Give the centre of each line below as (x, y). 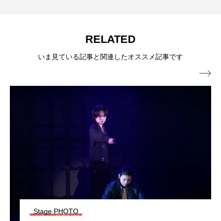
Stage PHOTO (56, 211)
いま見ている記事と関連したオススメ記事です (110, 56)
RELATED (110, 39)
